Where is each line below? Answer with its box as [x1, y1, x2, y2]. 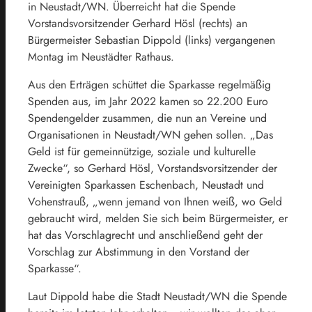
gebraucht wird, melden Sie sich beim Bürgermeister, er [28, 210, 288, 226]
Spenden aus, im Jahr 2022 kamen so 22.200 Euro [28, 93, 268, 109]
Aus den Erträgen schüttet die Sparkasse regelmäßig [28, 76, 271, 93]
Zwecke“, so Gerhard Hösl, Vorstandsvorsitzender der [28, 159, 277, 176]
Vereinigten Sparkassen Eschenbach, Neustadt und [28, 176, 264, 193]
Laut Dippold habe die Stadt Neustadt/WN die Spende [28, 288, 287, 304]
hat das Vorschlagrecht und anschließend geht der [28, 226, 263, 243]
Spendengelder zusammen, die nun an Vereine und [28, 109, 267, 126]
